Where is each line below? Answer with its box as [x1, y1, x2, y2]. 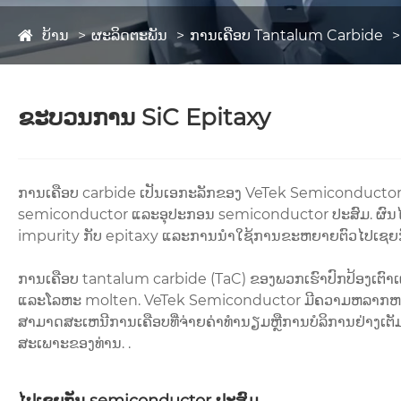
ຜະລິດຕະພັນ [91, 27, 167, 44]
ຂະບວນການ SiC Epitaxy [18, 103, 270, 132]
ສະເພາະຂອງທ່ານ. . [18, 335, 131, 353]
